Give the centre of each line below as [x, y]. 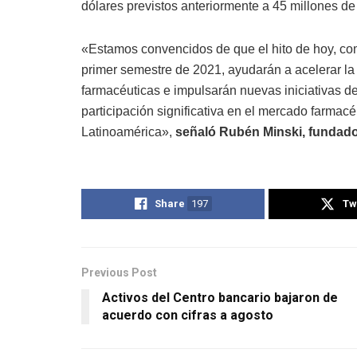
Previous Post [119, 272]
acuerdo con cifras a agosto [188, 315]
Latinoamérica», [128, 131]
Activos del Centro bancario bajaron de [220, 297]
